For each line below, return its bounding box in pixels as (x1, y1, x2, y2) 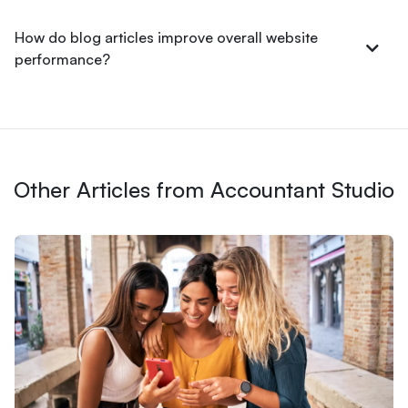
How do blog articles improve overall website (15, 28, 318, 46)
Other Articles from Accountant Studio (14, 176, 394, 203)
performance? (15, 50, 110, 68)
